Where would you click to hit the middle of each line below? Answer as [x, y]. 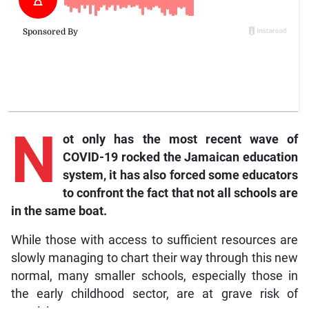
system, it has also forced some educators [180, 176]
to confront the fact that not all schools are [180, 193]
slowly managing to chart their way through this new [154, 258]
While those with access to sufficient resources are [154, 240]
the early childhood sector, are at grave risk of [154, 294]
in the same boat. [59, 211]
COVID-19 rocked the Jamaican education [180, 158]
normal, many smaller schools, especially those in [154, 276]
